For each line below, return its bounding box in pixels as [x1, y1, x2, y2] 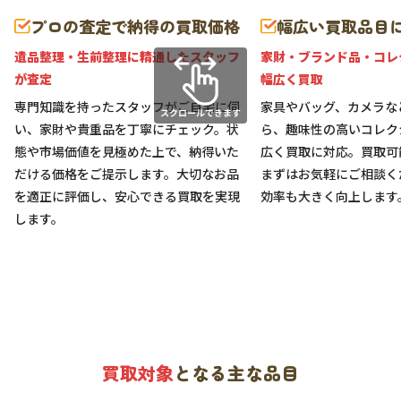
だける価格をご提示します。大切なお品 [14, 165, 239, 183]
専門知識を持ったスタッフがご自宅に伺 [14, 98, 240, 116]
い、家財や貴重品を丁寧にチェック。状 [14, 120, 239, 139]
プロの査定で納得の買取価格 [30, 14, 240, 38]
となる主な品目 [174, 360, 299, 387]
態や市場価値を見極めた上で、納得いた [14, 142, 239, 161]
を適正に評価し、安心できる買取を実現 [14, 187, 240, 206]
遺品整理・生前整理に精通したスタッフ [14, 47, 240, 66]
